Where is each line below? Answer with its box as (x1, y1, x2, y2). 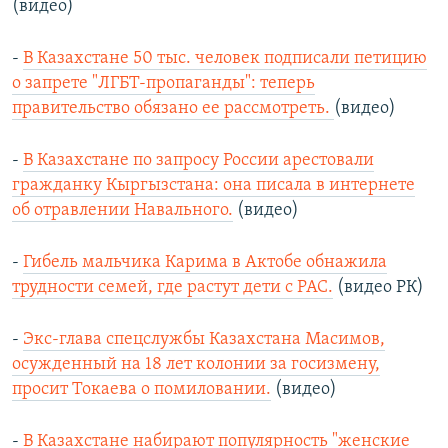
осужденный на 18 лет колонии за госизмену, (12, 355, 380, 375)
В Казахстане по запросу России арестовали (23, 151, 374, 171)
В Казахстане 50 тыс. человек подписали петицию (23, 49, 427, 69)
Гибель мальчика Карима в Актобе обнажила (23, 253, 387, 273)
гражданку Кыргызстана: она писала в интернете (12, 176, 415, 196)
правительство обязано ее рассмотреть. (12, 99, 334, 119)
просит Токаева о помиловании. (12, 380, 271, 400)
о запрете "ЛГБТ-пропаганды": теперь (12, 74, 315, 94)
